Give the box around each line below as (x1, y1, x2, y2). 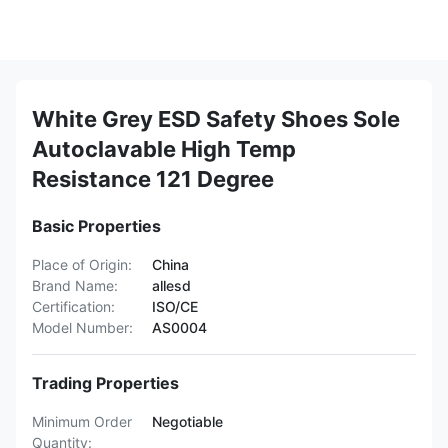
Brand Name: (32, 277, 118, 294)
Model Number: (32, 319, 133, 336)
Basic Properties (32, 216, 161, 236)
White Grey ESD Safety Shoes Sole (32, 106, 400, 132)
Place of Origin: (32, 256, 132, 273)
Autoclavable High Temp (32, 136, 296, 162)
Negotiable (152, 413, 223, 430)
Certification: (32, 298, 115, 315)
